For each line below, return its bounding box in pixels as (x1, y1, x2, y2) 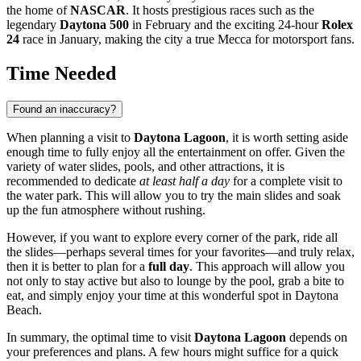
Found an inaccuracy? (13, 103, 116, 116)
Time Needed (6, 63, 116, 85)
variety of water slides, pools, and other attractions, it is (6, 160, 284, 174)
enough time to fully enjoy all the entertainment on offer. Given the (6, 145, 345, 160)
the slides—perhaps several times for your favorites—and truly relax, (6, 245, 355, 259)
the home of (6, 3, 70, 18)
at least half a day (139, 174, 230, 189)
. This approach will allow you (189, 259, 345, 274)
